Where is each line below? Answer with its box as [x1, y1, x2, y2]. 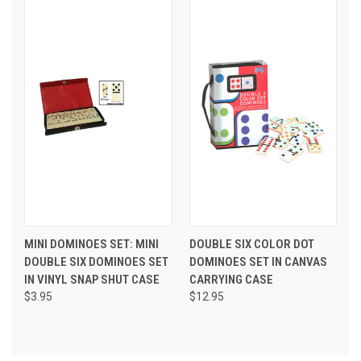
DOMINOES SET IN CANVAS [189, 254, 327, 269]
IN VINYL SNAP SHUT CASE [24, 272, 160, 287]
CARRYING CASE [189, 272, 273, 287]
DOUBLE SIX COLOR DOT [189, 236, 314, 251]
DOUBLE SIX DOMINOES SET [24, 254, 168, 269]
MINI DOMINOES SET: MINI [24, 236, 159, 251]
